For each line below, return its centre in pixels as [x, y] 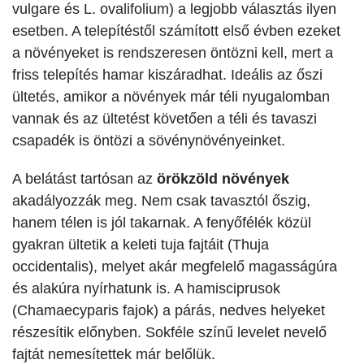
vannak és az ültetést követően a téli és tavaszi [165, 118]
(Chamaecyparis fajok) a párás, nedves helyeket [169, 310]
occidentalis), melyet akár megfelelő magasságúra [175, 266]
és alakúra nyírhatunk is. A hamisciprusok [146, 288]
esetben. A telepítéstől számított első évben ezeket [176, 30]
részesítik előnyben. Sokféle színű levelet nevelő [169, 332]
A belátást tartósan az [84, 178]
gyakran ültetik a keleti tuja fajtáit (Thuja [141, 244]
